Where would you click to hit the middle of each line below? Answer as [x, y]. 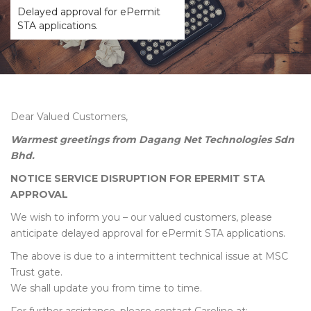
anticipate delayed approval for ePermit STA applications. [148, 233]
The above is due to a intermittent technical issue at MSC [149, 256]
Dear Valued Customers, [69, 117]
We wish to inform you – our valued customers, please [141, 217]
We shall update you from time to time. [106, 288]
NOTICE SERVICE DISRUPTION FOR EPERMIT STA [138, 178]
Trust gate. [36, 272]
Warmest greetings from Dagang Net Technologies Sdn [152, 140]
